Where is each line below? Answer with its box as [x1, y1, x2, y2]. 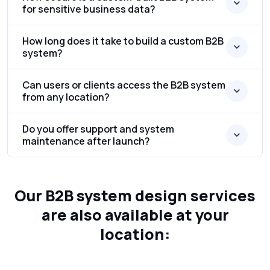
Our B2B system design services [14, 185, 256, 207]
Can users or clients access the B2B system [22, 78, 225, 92]
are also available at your [41, 204, 229, 226]
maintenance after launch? [22, 134, 150, 148]
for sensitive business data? [22, 2, 155, 16]
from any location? [22, 90, 110, 104]
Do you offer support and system [22, 122, 174, 136]
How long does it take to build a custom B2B [22, 34, 224, 48]
